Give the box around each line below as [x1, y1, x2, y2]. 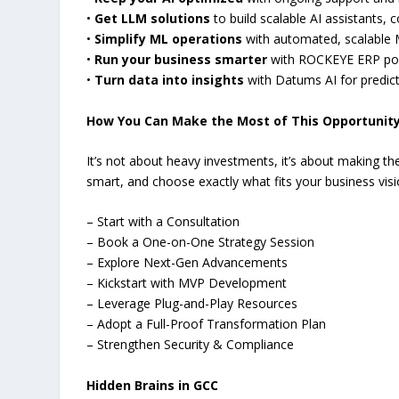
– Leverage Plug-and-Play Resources [86, 295, 298, 313]
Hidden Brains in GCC [86, 376, 219, 394]
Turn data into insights [94, 71, 245, 89]
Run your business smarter [94, 51, 268, 69]
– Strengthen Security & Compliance [86, 336, 295, 354]
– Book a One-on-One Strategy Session [86, 233, 315, 251]
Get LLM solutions [94, 10, 211, 28]
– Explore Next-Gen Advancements [86, 254, 289, 272]
